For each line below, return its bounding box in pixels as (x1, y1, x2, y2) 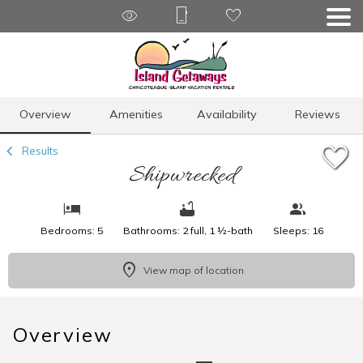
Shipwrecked (128, 160, 235, 192)
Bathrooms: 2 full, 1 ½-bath (122, 224, 253, 237)
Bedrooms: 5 (40, 224, 103, 237)
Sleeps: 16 (272, 224, 323, 237)
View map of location (143, 263, 244, 276)
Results (19, 143, 58, 157)
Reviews (295, 106, 340, 122)
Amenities (109, 106, 163, 122)
